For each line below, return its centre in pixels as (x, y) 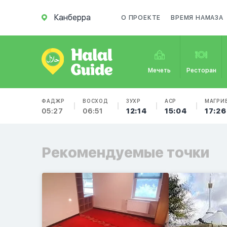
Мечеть (160, 70)
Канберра (72, 17)
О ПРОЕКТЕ (141, 18)
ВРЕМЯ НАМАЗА (197, 18)
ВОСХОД (96, 101)
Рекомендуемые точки (125, 153)
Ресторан (201, 70)
